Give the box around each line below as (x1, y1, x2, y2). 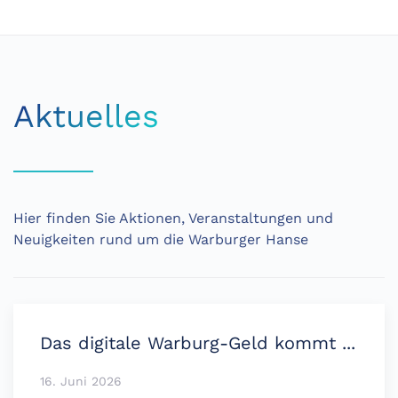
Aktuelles (13, 97, 159, 135)
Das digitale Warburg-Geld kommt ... (40, 331, 355, 354)
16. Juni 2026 (40, 373, 122, 388)
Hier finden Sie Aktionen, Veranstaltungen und (13, 209, 333, 227)
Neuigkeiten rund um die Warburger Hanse (13, 230, 308, 248)
